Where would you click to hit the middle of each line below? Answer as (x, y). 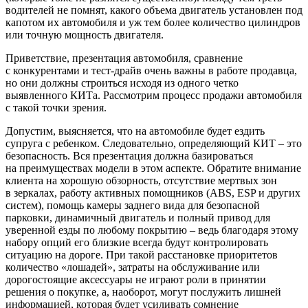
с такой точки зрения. (56, 108)
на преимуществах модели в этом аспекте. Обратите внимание (153, 168)
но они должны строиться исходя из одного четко (122, 83)
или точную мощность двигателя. (85, 35)
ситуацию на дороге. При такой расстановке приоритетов (142, 255)
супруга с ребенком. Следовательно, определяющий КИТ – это (154, 144)
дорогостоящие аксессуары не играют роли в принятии (136, 280)
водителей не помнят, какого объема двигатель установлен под (154, 10)
